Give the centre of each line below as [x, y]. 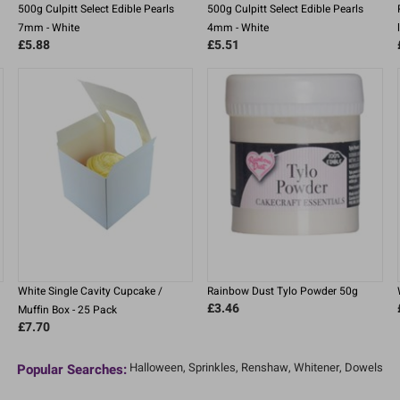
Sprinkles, [213, 368]
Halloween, [158, 368]
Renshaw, [266, 368]
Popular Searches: [72, 370]
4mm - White [238, 28]
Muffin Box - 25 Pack [67, 310]
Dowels [364, 368]
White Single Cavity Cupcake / [90, 292]
